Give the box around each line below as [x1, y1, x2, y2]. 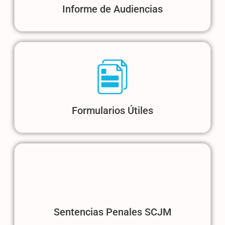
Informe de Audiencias [62, 3, 163, 15]
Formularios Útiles [72, 104, 153, 117]
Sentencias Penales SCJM [54, 205, 171, 218]
